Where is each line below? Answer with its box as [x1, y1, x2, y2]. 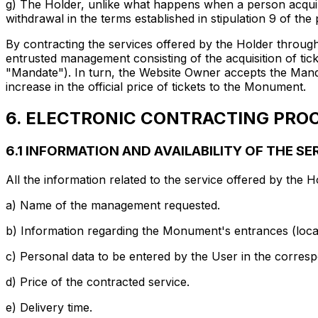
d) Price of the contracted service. [6, 274, 190, 289]
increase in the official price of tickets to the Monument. [6, 79, 306, 94]
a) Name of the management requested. [6, 197, 220, 212]
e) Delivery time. [6, 300, 92, 314]
